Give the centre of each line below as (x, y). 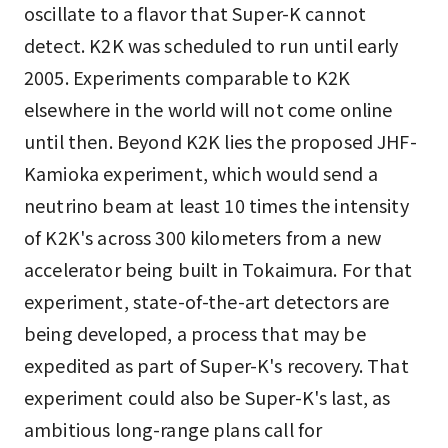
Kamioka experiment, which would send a (201, 173)
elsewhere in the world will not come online (208, 109)
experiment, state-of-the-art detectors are (207, 301)
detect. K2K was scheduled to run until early (211, 45)
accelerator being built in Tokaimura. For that (218, 269)
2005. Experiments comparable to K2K (187, 77)
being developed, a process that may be (195, 333)
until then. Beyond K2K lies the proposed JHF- (220, 141)
